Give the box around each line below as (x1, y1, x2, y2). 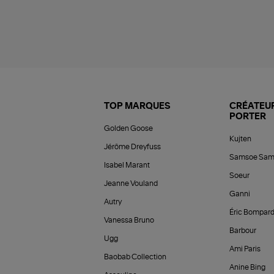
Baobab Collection (104, 253, 166, 261)
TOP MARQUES (104, 102, 171, 111)
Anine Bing (229, 263, 265, 271)
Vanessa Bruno (104, 216, 154, 224)
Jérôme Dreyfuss (104, 143, 161, 150)
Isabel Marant (104, 161, 150, 169)
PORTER (229, 112, 266, 121)
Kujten (229, 135, 251, 143)
